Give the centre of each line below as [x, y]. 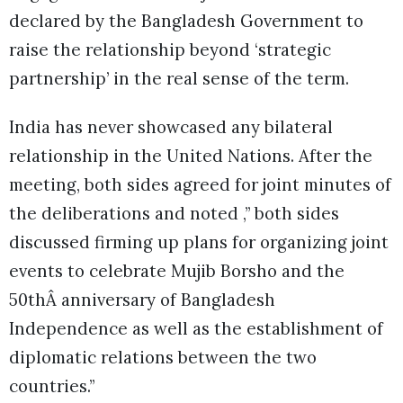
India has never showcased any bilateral [171, 126]
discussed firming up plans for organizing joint [199, 242]
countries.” [52, 385]
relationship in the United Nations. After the [191, 155]
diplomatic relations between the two [163, 357]
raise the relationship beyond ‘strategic [170, 49]
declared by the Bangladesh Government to [186, 20]
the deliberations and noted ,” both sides [174, 213]
